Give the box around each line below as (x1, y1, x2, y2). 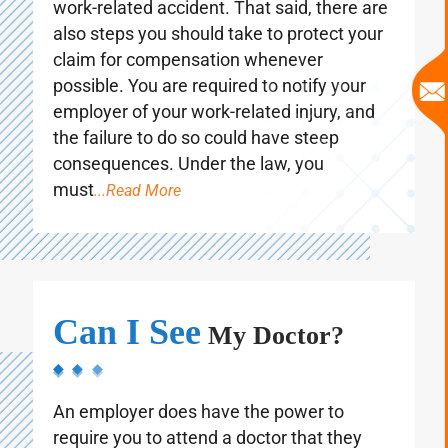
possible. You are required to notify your (53, 94, 366, 116)
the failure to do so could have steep (53, 146, 339, 168)
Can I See (53, 331, 201, 372)
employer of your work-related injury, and (53, 120, 375, 142)
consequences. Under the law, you (53, 172, 324, 194)
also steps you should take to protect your (53, 42, 383, 64)
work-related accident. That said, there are (53, 16, 388, 38)
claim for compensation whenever (53, 68, 323, 90)
